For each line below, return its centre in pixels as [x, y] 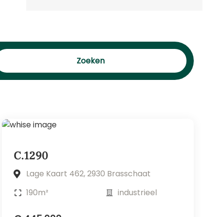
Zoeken [91, 61]
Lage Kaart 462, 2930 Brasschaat [88, 173]
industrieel [137, 192]
